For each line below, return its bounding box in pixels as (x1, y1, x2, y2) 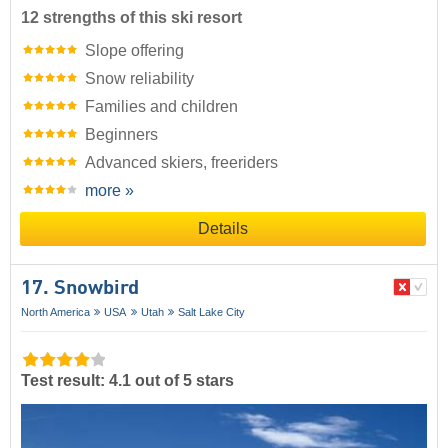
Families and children (85, 98, 238, 116)
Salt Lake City (178, 306, 246, 319)
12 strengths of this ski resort (21, 9, 242, 27)
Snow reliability (85, 70, 194, 88)
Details (198, 220, 248, 238)
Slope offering (85, 42, 184, 60)
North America (21, 306, 90, 319)
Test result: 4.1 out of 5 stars (21, 372, 234, 390)
